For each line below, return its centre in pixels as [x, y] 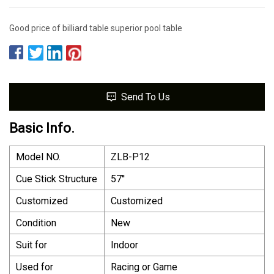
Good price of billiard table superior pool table [96, 28]
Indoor [124, 245]
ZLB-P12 [130, 157]
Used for [35, 267]
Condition [36, 223]
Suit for [31, 245]
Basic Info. [42, 128]
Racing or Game [144, 267]
